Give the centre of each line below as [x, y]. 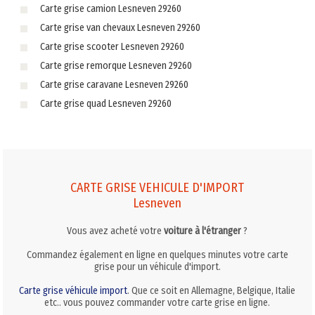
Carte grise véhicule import [73, 290]
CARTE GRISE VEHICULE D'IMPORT [157, 187]
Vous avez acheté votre [116, 231]
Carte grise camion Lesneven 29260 [110, 9]
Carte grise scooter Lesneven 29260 [112, 47]
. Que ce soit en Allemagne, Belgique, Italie [212, 290]
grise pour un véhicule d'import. [157, 266]
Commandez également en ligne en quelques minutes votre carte [157, 255]
